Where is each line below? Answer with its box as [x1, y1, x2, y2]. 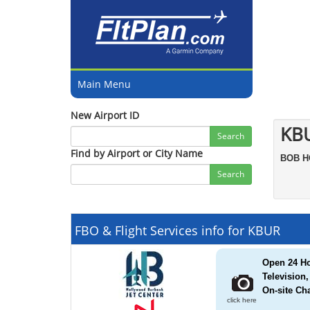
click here [223, 296, 257, 304]
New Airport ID [71, 109, 139, 122]
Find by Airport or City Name [71, 147, 203, 160]
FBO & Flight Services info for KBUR [75, 222, 280, 239]
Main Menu [77, 77, 131, 91]
